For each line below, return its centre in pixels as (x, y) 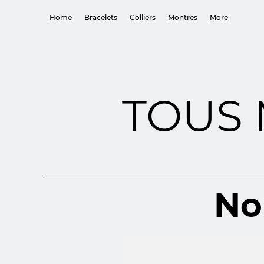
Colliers (143, 17)
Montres (183, 17)
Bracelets (101, 17)
